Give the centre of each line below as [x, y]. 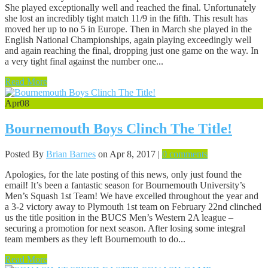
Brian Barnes [71, 154]
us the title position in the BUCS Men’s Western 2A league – [119, 218]
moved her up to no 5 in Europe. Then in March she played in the [128, 29]
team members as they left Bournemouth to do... [95, 239]
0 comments [185, 154]
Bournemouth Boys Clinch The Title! [118, 129]
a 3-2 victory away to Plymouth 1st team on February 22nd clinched [133, 207]
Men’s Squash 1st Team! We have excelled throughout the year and [132, 196]
